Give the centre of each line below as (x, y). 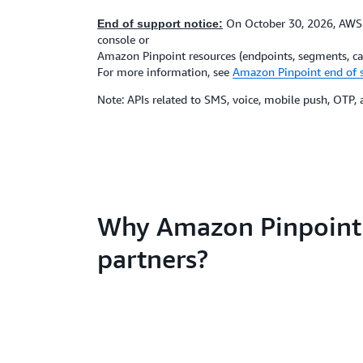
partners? (153, 258)
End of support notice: (160, 23)
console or (123, 39)
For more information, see (165, 72)
